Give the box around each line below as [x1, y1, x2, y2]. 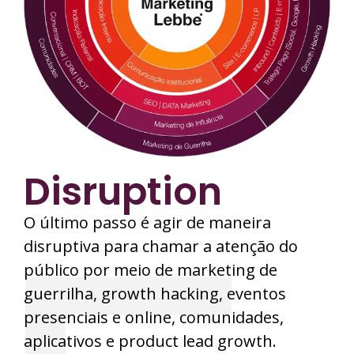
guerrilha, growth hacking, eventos [24, 283, 286, 305]
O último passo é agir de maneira [24, 212, 271, 234]
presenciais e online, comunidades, [24, 307, 284, 329]
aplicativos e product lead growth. [24, 330, 277, 352]
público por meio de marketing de [24, 259, 277, 281]
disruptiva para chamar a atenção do [24, 235, 298, 258]
